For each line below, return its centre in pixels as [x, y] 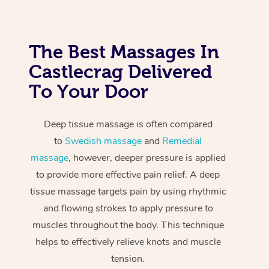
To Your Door [89, 91]
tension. [128, 258]
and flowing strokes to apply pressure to [128, 208]
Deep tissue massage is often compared [128, 124]
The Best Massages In [124, 51]
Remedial [182, 141]
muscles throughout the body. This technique [128, 225]
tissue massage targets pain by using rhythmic [128, 191]
